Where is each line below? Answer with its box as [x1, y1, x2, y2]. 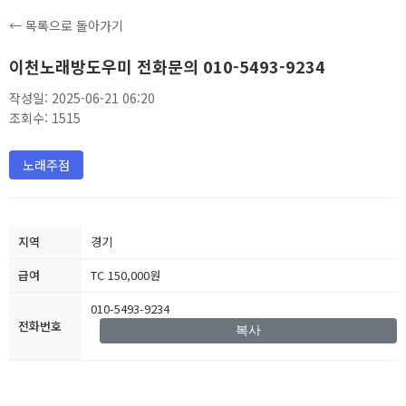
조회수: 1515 [9, 109, 81, 127]
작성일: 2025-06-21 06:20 [9, 89, 155, 107]
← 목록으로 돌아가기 [9, 16, 123, 34]
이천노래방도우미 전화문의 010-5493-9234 [9, 54, 325, 78]
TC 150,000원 [91, 266, 160, 284]
